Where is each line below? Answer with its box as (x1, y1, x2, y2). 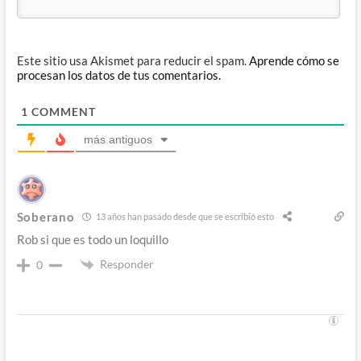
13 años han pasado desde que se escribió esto (94, 211, 275, 222)
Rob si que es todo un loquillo (16, 231, 168, 247)
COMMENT (27, 104, 96, 118)
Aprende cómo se (248, 52, 339, 68)
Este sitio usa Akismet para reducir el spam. (16, 52, 249, 68)
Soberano (16, 209, 75, 224)
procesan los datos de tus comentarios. (16, 67, 221, 82)
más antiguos (83, 132, 152, 146)
